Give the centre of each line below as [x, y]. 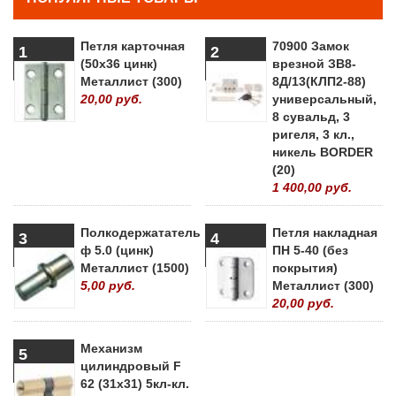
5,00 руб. [108, 285]
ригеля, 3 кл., [313, 134]
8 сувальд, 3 [311, 116]
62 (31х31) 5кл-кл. [135, 383]
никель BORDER [323, 152]
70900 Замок [311, 46]
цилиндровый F [131, 366]
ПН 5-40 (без [310, 250]
